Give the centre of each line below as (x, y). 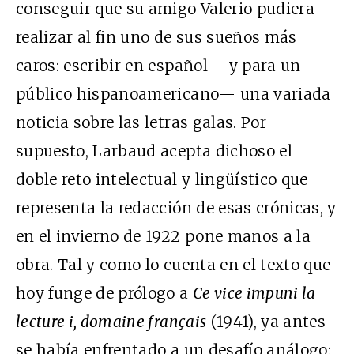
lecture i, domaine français (111, 321)
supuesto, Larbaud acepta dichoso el (154, 151)
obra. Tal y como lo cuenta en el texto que (173, 264)
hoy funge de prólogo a (104, 293)
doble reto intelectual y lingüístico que (162, 179)
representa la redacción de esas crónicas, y (176, 207)
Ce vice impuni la (254, 293)
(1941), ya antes (266, 321)
